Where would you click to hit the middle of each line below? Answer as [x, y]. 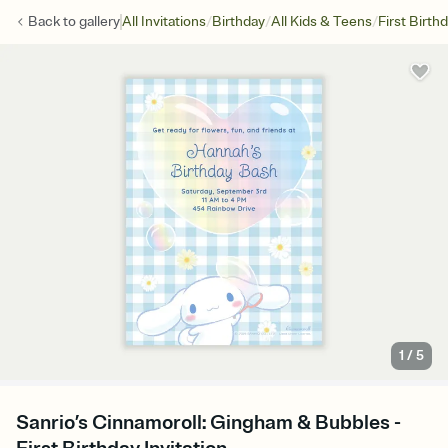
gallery [99, 21]
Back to [53, 21]
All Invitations [164, 21]
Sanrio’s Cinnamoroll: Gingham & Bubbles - [208, 423]
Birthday [238, 21]
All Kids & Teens [321, 21]
